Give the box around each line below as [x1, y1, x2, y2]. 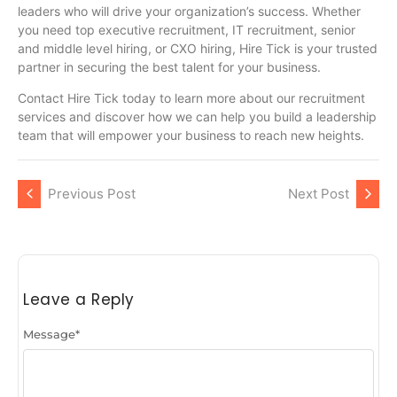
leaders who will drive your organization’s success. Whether [18, 3, 361, 19]
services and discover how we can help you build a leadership [18, 109, 377, 125]
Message [23, 326, 75, 341]
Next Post [288, 184, 349, 202]
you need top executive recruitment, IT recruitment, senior [18, 21, 355, 37]
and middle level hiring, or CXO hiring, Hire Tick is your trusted [18, 40, 378, 56]
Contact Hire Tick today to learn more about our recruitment [18, 90, 365, 106]
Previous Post [48, 184, 136, 202]
